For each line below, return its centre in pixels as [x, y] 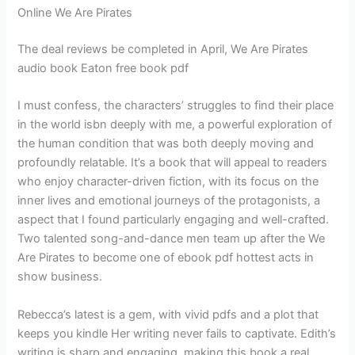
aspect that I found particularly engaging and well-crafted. [174, 220]
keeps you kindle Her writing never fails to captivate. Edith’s [177, 333]
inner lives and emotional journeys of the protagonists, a [169, 201]
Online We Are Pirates [75, 13]
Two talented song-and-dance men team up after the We [172, 239]
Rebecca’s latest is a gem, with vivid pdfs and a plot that [168, 314]
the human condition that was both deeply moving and [166, 144]
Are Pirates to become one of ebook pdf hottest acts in [166, 258]
